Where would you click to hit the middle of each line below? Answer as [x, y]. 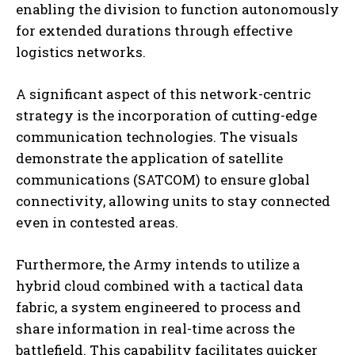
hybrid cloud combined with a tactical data [160, 286]
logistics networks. [81, 52]
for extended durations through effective [154, 31]
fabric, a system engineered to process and [158, 307]
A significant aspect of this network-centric [163, 94]
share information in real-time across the [155, 329]
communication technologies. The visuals [157, 137]
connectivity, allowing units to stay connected [173, 201]
